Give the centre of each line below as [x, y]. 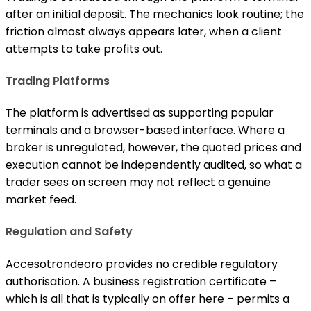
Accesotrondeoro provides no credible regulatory [142, 264]
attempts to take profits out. [84, 49]
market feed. [41, 200]
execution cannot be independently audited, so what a [154, 165]
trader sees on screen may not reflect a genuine [138, 183]
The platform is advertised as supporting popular [140, 113]
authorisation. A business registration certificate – [141, 281]
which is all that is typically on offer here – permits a [148, 299]
